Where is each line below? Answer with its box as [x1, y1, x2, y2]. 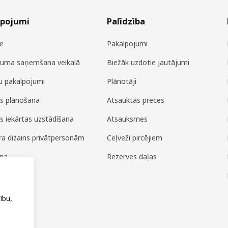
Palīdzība [107, 16, 146, 27]
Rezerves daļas [107, 152, 157, 162]
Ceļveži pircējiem [107, 133, 163, 143]
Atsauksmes [107, 114, 148, 124]
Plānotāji [107, 76, 137, 87]
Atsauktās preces [107, 95, 165, 105]
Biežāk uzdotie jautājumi [107, 58, 190, 68]
